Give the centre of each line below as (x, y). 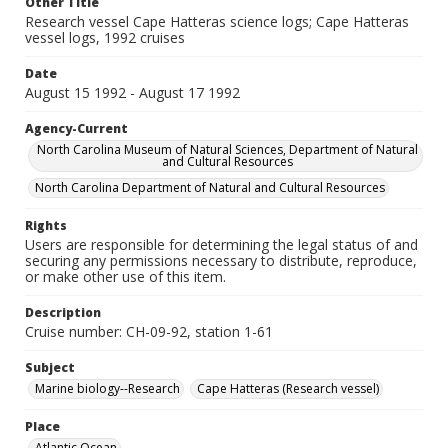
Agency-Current (76, 128)
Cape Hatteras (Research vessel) (288, 388)
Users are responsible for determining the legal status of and (221, 244)
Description (63, 312)
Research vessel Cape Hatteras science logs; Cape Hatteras (217, 21)
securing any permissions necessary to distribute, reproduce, (221, 260)
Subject (50, 367)
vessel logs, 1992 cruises (105, 37)
